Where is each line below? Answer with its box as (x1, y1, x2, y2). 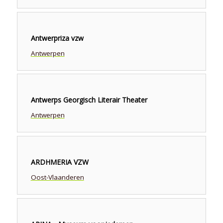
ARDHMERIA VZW (30, 157, 89, 167)
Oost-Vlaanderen (30, 173, 84, 182)
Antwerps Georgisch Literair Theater (30, 95, 147, 105)
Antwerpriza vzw (30, 33, 84, 43)
